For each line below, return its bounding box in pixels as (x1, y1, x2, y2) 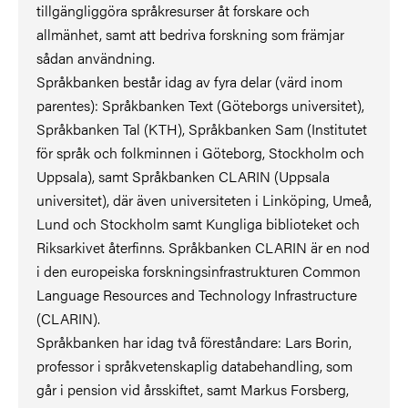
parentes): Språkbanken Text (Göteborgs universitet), (36, 94, 364, 116)
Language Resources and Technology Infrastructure (36, 283, 357, 305)
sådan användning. (36, 46, 158, 68)
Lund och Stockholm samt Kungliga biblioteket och (36, 212, 360, 234)
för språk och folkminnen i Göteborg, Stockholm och (36, 141, 364, 163)
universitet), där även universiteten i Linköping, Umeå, (36, 189, 372, 210)
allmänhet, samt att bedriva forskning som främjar (36, 23, 344, 45)
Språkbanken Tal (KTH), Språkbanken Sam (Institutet (36, 117, 367, 139)
